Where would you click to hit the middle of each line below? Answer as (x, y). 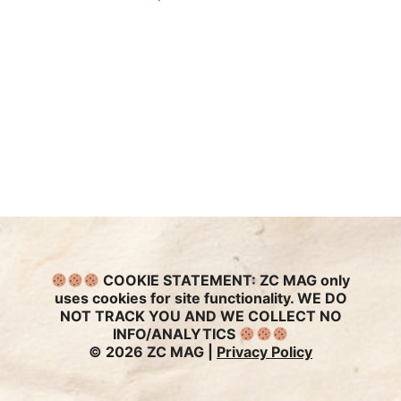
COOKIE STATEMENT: (180, 281)
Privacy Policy (264, 352)
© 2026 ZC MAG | (153, 352)
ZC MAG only (303, 281)
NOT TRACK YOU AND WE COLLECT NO (200, 316)
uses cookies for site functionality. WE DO (200, 299)
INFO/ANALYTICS (176, 334)
